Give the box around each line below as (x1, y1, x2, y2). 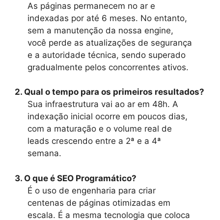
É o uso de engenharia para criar (27, 185, 156, 195)
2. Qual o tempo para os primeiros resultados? (15, 87, 204, 97)
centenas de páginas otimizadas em (27, 197, 170, 208)
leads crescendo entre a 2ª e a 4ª (27, 136, 161, 146)
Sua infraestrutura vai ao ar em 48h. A (27, 99, 178, 110)
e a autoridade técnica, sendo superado (27, 50, 186, 60)
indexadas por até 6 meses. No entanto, (27, 13, 187, 23)
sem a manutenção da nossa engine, (27, 25, 173, 35)
